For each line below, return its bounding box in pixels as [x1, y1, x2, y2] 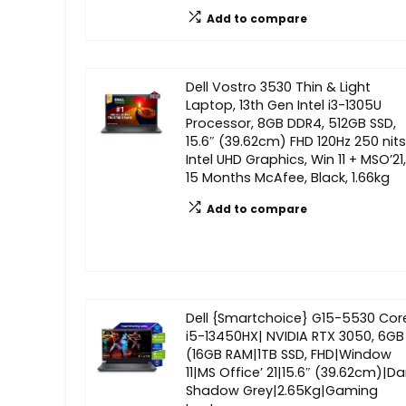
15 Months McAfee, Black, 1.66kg [186, 168, 390, 187]
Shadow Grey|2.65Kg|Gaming [186, 381, 378, 400]
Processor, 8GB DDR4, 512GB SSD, [186, 113, 396, 132]
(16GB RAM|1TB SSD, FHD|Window [186, 344, 391, 363]
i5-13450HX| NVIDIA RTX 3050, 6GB [186, 326, 404, 345]
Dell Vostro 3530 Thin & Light [186, 77, 371, 96]
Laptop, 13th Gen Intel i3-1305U [186, 95, 382, 114]
